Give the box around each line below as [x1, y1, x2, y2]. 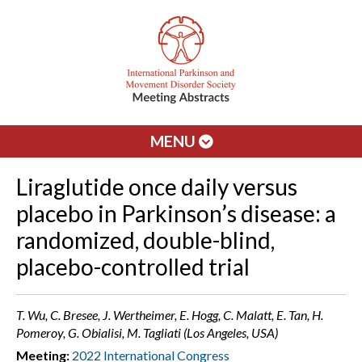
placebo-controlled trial [16, 253, 250, 280]
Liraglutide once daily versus [16, 173, 297, 200]
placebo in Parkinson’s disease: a [16, 200, 336, 227]
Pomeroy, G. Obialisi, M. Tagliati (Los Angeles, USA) [16, 325, 278, 340]
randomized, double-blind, [16, 226, 275, 254]
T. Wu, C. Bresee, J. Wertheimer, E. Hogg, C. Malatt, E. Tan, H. [16, 307, 323, 322]
